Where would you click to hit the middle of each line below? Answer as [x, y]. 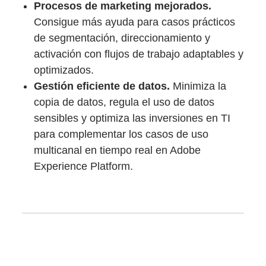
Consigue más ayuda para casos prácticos [135, 22]
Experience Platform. [84, 167]
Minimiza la [198, 86]
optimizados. [64, 70]
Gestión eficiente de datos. [102, 86]
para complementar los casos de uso [121, 134]
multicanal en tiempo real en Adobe [118, 151]
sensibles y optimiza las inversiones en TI [132, 118]
